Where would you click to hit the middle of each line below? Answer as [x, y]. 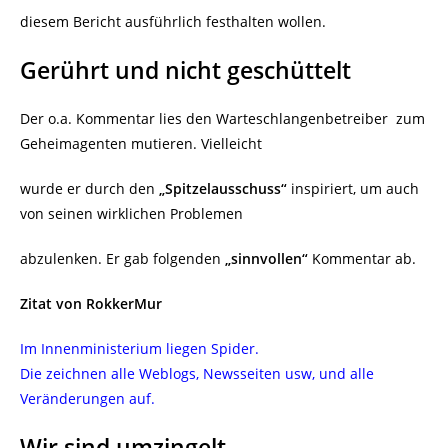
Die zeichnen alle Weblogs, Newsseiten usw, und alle [197, 374]
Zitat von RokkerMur [91, 304]
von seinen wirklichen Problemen [131, 214]
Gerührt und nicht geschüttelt [185, 70]
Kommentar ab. [362, 259]
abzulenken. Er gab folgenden [122, 259]
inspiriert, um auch [353, 189]
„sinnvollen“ [266, 259]
